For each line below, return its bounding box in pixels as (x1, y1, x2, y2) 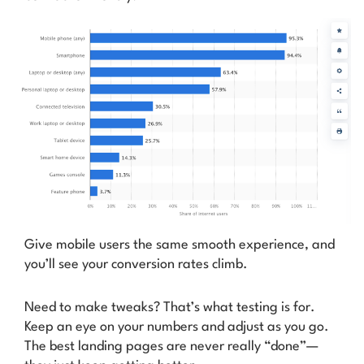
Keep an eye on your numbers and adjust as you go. (24, 320, 329, 335)
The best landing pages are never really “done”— (24, 340, 318, 354)
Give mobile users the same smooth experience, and (24, 238, 335, 253)
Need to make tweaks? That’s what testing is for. (24, 301, 315, 315)
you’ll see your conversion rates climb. (24, 258, 248, 272)
